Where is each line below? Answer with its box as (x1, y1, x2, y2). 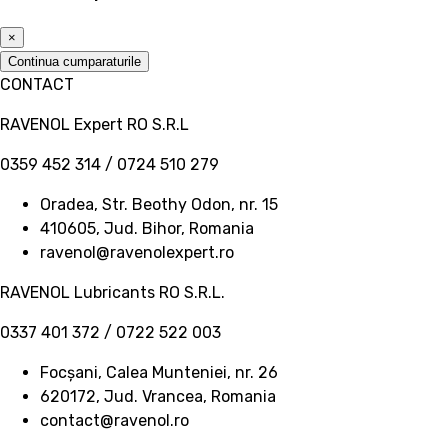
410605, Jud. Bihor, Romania (40, 219, 254, 239)
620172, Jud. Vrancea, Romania (40, 387, 276, 407)
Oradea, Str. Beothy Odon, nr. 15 (40, 195, 278, 215)
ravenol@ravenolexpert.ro (40, 243, 234, 263)
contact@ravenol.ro (40, 411, 189, 431)
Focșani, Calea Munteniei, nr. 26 (40, 363, 278, 383)
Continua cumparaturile (8, 54, 141, 70)
